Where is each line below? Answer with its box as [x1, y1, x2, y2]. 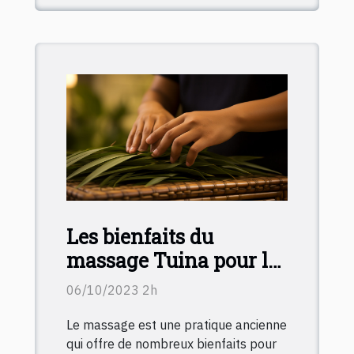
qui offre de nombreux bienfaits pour [66, 336, 277, 352]
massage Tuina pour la [66, 247, 279, 274]
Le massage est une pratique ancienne [66, 317, 287, 333]
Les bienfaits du [66, 224, 213, 250]
